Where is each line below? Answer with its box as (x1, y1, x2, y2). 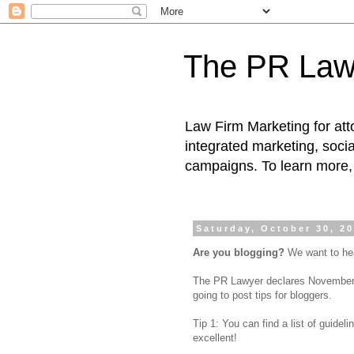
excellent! (193, 332, 237, 345)
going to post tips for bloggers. (193, 289, 332, 302)
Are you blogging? (193, 247, 284, 259)
